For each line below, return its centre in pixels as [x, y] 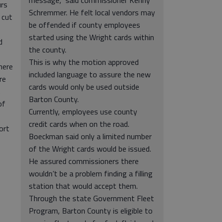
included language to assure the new [90, 74]
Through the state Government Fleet [91, 198]
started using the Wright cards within [91, 37]
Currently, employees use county [83, 111]
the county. [48, 50]
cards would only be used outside [84, 87]
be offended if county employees [84, 25]
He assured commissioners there [84, 161]
